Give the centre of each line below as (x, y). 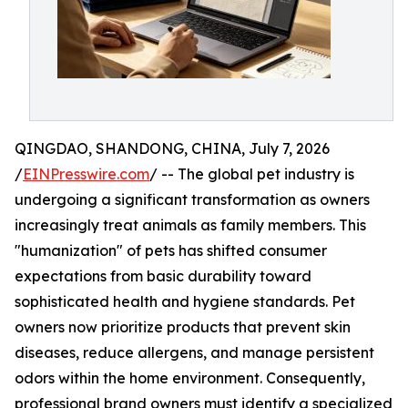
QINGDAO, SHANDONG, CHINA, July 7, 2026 (172, 148)
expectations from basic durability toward (163, 276)
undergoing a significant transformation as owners (192, 199)
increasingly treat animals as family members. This (190, 225)
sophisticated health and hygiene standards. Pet (185, 301)
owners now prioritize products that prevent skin (183, 327)
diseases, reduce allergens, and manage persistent (194, 352)
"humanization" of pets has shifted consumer (171, 250)
